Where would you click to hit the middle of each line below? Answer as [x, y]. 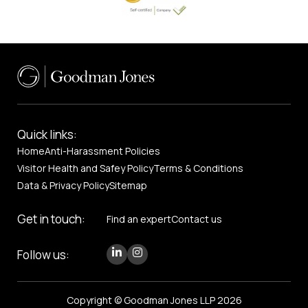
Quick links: [47, 135]
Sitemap [128, 186]
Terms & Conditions [198, 168]
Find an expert [139, 219]
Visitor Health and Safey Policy [85, 168]
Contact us [197, 219]
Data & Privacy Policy [63, 186]
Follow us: [43, 254]
